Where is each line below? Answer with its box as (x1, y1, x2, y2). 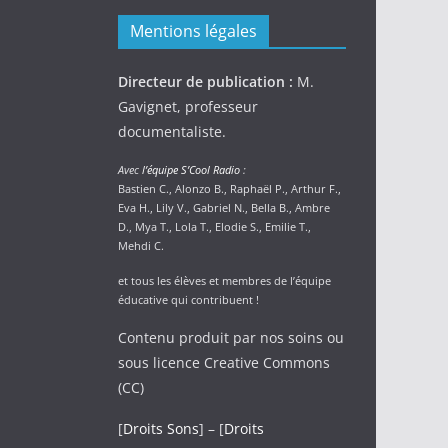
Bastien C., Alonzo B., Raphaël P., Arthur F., (118, 181, 341, 196)
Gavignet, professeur (118, 97, 258, 116)
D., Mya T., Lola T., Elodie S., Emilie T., (118, 219, 311, 234)
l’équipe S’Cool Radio (142, 162, 240, 177)
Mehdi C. (118, 238, 164, 253)
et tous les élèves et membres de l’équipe (118, 273, 331, 288)
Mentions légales (130, 20, 257, 42)
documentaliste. (118, 122, 226, 141)
